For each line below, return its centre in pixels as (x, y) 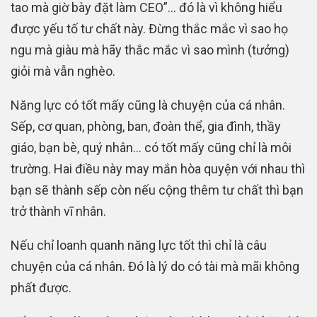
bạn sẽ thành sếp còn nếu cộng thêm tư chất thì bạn (157, 190)
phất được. (41, 287)
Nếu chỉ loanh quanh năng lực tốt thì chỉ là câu (139, 245)
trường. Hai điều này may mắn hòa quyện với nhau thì (158, 168)
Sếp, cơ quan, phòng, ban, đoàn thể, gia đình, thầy (146, 126)
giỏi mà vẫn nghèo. (63, 71)
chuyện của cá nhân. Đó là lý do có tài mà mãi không (155, 266)
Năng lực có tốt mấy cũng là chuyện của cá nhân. (148, 105)
